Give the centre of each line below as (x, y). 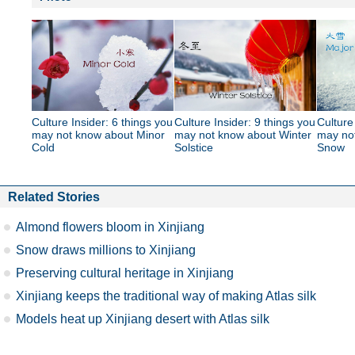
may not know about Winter (243, 135)
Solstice (194, 147)
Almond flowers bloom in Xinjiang (110, 227)
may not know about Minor (98, 135)
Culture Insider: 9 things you (245, 122)
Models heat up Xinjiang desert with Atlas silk (143, 319)
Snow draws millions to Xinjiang (106, 250)
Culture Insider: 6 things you (102, 122)
